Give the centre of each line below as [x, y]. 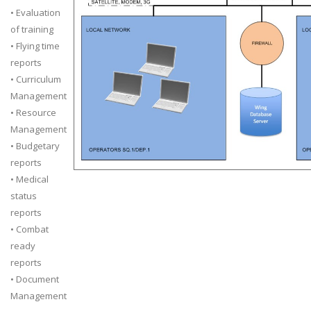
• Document [35, 279]
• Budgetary [35, 146]
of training [32, 29]
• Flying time [35, 46]
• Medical [30, 179]
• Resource [33, 112]
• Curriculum [36, 79]
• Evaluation [35, 12]
